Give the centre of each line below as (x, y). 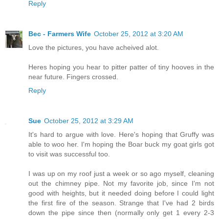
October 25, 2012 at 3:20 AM (139, 33)
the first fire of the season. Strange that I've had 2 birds (121, 203)
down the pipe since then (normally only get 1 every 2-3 (121, 212)
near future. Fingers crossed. (73, 77)
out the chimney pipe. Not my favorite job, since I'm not (121, 183)
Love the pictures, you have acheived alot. (94, 47)
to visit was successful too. (69, 154)
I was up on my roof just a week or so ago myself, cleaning (121, 173)
